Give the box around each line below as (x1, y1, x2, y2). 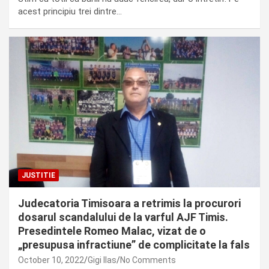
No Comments (120, 255, 176, 265)
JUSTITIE (22, 171, 55, 180)
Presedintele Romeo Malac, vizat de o (18, 224, 206, 237)
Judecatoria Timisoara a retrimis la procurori (18, 196, 241, 210)
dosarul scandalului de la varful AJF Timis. (18, 210, 228, 223)
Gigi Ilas (88, 255, 116, 265)
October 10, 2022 (18, 255, 84, 265)
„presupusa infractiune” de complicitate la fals (18, 238, 250, 251)
